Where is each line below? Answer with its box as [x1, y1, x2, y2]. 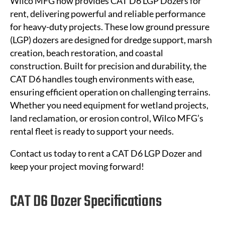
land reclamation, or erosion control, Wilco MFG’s [10, 112, 203, 124]
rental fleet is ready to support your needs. [10, 125, 174, 137]
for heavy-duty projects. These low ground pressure [10, 21, 209, 32]
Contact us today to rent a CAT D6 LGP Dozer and [10, 147, 202, 159]
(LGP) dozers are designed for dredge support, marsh [10, 34, 212, 45]
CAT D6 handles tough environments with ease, [10, 73, 194, 84]
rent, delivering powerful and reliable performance [10, 8, 205, 19]
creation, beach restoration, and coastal [10, 47, 163, 58]
